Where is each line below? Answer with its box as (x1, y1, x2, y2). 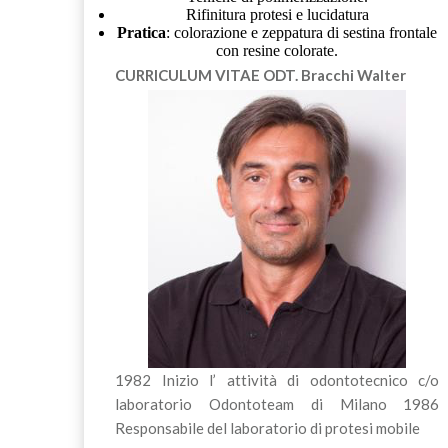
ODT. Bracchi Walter (262, 66, 406, 85)
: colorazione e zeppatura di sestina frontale (166, 23, 438, 41)
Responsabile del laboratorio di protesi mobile (114, 419, 420, 438)
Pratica (117, 23, 167, 41)
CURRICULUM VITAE (114, 66, 263, 85)
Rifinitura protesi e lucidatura (185, 5, 369, 23)
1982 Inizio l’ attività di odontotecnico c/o (114, 371, 440, 390)
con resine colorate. (216, 41, 339, 59)
